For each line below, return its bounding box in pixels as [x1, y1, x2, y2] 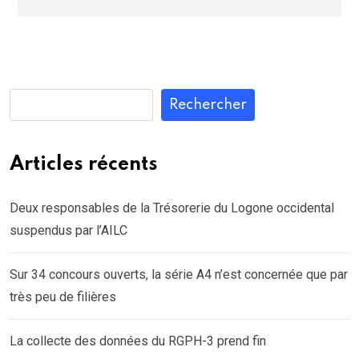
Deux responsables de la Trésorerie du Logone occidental [10, 200, 334, 216]
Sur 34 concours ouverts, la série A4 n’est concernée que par [10, 266, 348, 282]
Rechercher [169, 97, 247, 112]
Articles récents [10, 154, 158, 175]
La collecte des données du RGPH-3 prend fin [10, 333, 266, 349]
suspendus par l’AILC [10, 222, 127, 238]
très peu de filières [10, 288, 116, 305]
